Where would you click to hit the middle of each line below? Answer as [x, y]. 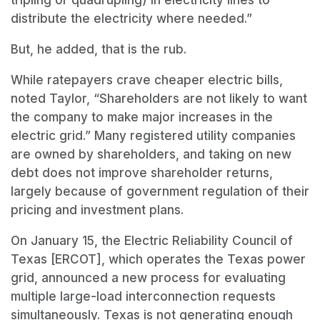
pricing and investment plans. [97, 210]
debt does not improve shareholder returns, [142, 173]
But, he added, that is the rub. [99, 50]
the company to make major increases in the [142, 117]
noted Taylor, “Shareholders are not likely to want [159, 99]
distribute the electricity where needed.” [131, 19]
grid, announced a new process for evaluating [148, 278]
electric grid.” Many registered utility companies [153, 136]
